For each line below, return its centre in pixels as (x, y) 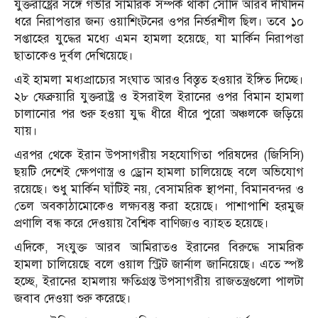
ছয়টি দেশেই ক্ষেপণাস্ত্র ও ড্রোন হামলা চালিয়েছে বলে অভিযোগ (159, 172)
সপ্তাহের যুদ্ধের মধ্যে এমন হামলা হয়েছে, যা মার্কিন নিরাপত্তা (159, 39)
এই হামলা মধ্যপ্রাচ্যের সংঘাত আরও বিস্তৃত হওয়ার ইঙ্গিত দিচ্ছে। (159, 80)
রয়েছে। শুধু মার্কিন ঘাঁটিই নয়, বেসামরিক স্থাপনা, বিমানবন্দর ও (159, 190)
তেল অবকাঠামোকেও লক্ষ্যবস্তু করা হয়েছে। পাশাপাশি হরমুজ (159, 207)
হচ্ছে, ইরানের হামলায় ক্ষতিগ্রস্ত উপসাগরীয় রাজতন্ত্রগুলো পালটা (159, 282)
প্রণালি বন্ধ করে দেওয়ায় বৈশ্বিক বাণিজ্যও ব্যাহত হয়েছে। (142, 224)
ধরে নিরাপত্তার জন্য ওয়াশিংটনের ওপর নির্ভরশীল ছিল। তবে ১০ (159, 22)
